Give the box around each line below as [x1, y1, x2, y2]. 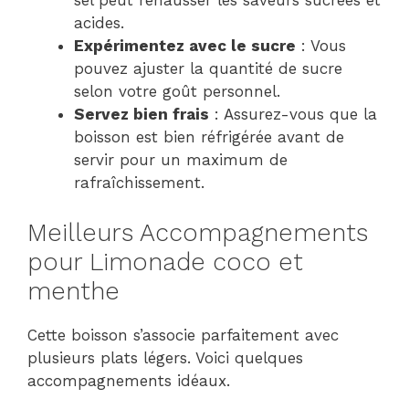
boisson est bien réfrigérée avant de [74, 128, 344, 147]
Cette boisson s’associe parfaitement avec [27, 325, 339, 344]
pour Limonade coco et [27, 246, 303, 277]
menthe [27, 276, 120, 306]
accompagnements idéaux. [27, 371, 230, 390]
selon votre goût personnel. [74, 82, 280, 101]
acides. [74, 14, 124, 33]
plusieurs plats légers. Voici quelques [27, 348, 303, 367]
